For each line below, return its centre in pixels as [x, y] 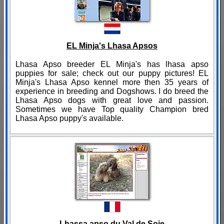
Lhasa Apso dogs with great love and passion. [112, 100]
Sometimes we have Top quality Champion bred [112, 109]
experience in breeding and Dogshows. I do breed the [112, 91]
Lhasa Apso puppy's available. [69, 118]
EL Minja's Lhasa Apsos [112, 46]
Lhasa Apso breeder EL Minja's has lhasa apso [112, 64]
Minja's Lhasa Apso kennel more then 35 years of [112, 82]
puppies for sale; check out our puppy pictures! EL [112, 73]
